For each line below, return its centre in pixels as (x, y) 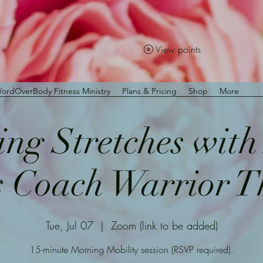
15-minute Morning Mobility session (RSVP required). (131, 250)
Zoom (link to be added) (164, 226)
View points (178, 49)
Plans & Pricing (149, 91)
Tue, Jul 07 (69, 226)
